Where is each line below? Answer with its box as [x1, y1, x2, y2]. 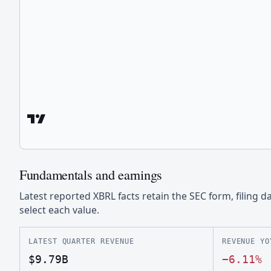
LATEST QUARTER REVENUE [28, 237, 134, 246]
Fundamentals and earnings [19, 165, 162, 184]
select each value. [19, 203, 99, 217]
